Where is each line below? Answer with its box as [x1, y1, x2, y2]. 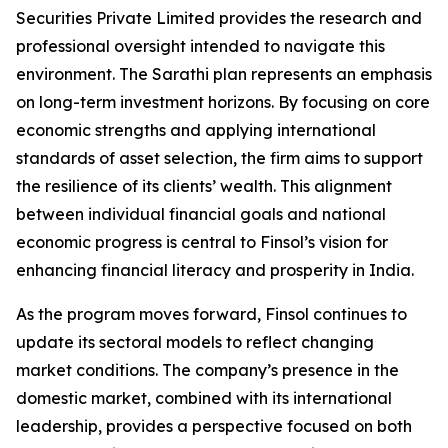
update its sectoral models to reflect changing [16, 332, 374, 353]
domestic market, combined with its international [16, 388, 392, 409]
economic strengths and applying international [16, 120, 376, 141]
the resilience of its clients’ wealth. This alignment [16, 176, 392, 197]
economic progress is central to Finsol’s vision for [16, 232, 388, 253]
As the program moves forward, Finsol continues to [16, 304, 407, 325]
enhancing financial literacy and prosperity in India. [16, 260, 414, 281]
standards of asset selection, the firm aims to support [16, 148, 423, 169]
